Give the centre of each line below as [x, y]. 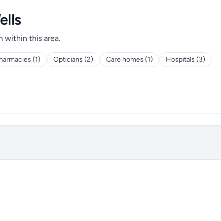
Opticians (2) [73, 59]
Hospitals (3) [185, 59]
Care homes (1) [129, 59]
